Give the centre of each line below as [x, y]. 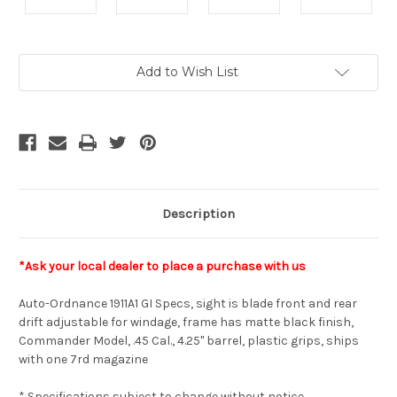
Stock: [37, 79]
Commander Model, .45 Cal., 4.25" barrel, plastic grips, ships [189, 341]
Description [198, 214]
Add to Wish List [187, 72]
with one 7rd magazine [83, 360]
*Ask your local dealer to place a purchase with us [162, 267]
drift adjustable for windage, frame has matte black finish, [186, 323]
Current [41, 62]
